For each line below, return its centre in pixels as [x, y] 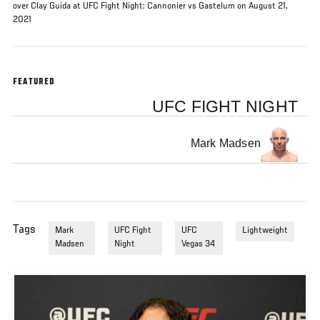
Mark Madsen [226, 144]
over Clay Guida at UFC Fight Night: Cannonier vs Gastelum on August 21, [150, 6]
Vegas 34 [199, 245]
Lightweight [265, 231]
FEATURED [34, 82]
